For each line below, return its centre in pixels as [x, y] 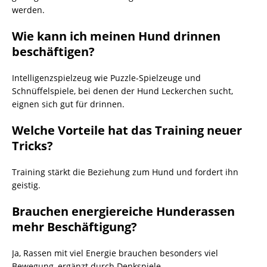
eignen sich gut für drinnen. [68, 104]
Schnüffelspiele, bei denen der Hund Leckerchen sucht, [122, 91]
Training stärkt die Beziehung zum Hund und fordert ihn [125, 172]
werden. [28, 10]
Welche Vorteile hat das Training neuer [127, 130]
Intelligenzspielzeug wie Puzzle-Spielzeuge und [106, 78]
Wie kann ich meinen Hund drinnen [116, 36]
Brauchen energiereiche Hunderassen [123, 211]
